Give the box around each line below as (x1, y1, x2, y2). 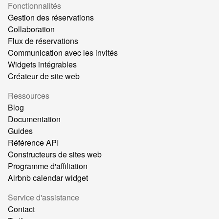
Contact (8, 203, 35, 215)
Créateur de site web (8, 70, 80, 82)
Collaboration (8, 23, 55, 35)
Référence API (8, 137, 59, 149)
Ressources (8, 90, 49, 102)
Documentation (8, 113, 61, 125)
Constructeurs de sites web (8, 149, 102, 160)
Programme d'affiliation (8, 160, 88, 172)
